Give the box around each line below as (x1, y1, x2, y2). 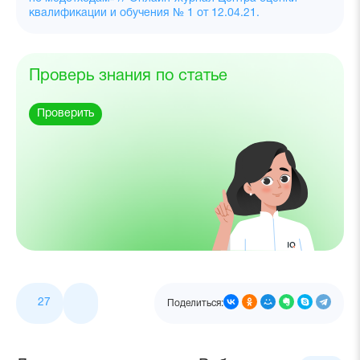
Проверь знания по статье (29, 68, 227, 84)
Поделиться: (167, 298, 223, 308)
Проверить (37, 108, 94, 119)
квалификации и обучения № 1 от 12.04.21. (29, 7, 260, 18)
